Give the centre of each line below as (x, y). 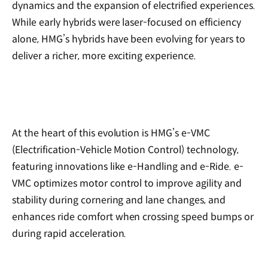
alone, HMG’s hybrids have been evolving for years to (129, 39)
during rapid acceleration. (69, 233)
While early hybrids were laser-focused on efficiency (127, 23)
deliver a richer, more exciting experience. (104, 56)
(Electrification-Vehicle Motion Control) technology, (125, 150)
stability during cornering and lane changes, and (119, 200)
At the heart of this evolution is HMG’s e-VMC (111, 133)
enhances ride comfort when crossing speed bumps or (133, 217)
